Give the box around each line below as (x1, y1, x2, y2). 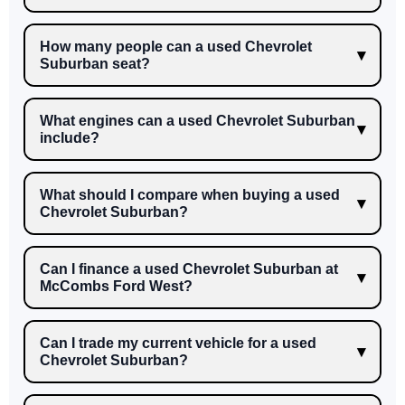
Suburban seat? (40, 56, 150, 72)
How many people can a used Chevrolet (40, 39, 312, 55)
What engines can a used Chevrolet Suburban (40, 113, 355, 129)
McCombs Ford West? (40, 278, 193, 295)
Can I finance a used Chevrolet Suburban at (40, 261, 338, 278)
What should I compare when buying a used (40, 187, 340, 203)
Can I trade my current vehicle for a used (40, 335, 316, 352)
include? (40, 130, 99, 146)
